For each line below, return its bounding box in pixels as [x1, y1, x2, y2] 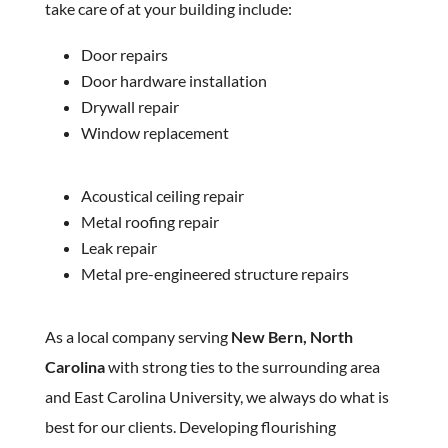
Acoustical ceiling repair [80, 186, 244, 205]
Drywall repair [80, 97, 179, 116]
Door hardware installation [80, 71, 267, 90]
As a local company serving [44, 327, 231, 346]
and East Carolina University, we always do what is [44, 387, 389, 406]
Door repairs [80, 45, 168, 64]
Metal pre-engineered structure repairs [80, 264, 349, 283]
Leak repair [80, 238, 157, 257]
